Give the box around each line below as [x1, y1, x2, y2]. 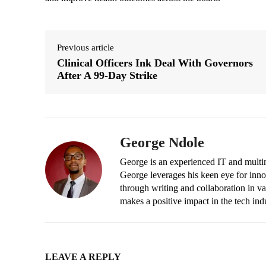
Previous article [57, 43, 114, 53]
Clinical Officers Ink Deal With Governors [57, 57, 253, 69]
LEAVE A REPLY [45, 252, 121, 262]
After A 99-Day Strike [57, 69, 157, 82]
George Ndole [120, 135, 204, 151]
